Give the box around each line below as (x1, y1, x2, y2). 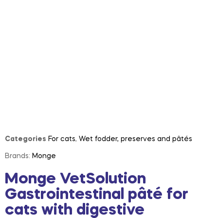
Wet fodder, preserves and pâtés (79, 135, 192, 143)
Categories (5, 135, 46, 143)
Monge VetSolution (5, 171, 146, 187)
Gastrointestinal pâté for (5, 187, 188, 202)
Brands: (5, 152, 32, 160)
